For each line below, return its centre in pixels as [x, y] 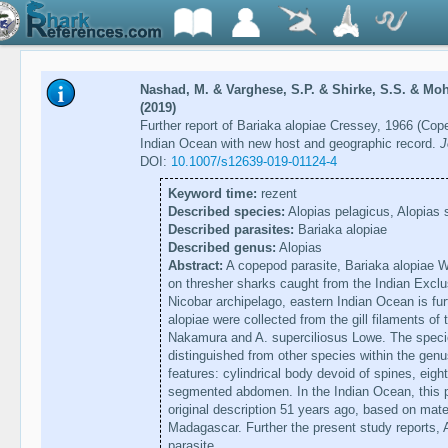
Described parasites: [230, 230]
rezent [276, 194]
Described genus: [221, 248]
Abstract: [195, 266]
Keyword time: [212, 194]
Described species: [226, 212]
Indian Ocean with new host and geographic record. [289, 144]
